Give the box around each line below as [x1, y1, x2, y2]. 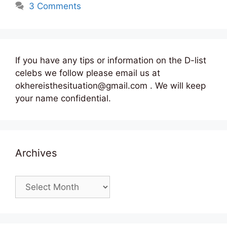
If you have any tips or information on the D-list [15, 55, 206, 65]
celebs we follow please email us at [15, 67, 160, 78]
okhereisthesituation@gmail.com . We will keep [15, 80, 206, 91]
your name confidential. [15, 93, 111, 103]
